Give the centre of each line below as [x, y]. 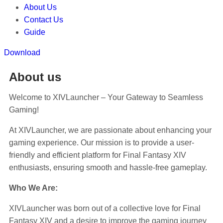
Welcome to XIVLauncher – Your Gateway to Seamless [106, 97]
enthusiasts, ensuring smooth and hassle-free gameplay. [108, 167]
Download [22, 53]
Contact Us [44, 20]
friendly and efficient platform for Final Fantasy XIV [98, 155]
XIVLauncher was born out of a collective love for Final [105, 208]
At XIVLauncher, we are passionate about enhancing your [110, 130]
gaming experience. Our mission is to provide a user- [102, 143]
